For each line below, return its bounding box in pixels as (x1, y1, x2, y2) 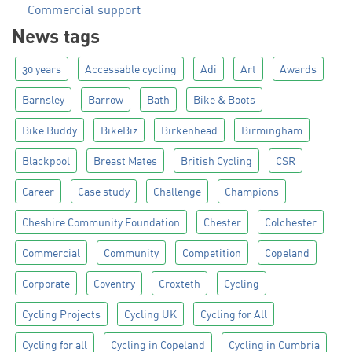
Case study (78, 185, 130, 199)
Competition (182, 246, 241, 260)
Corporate (22, 277, 70, 291)
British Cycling (181, 154, 252, 168)
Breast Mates (93, 154, 157, 168)
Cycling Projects (22, 307, 101, 321)
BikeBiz (101, 123, 137, 137)
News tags (12, 24, 100, 48)
